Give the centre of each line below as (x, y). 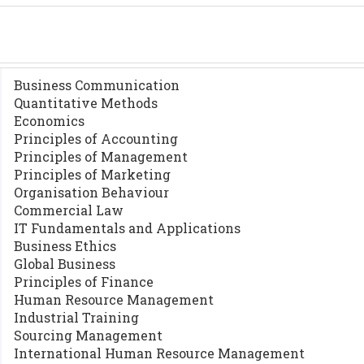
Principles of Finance (84, 282)
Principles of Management (101, 156)
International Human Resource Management (160, 353)
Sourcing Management (89, 335)
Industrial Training (77, 317)
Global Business (65, 264)
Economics (50, 121)
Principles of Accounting (96, 139)
